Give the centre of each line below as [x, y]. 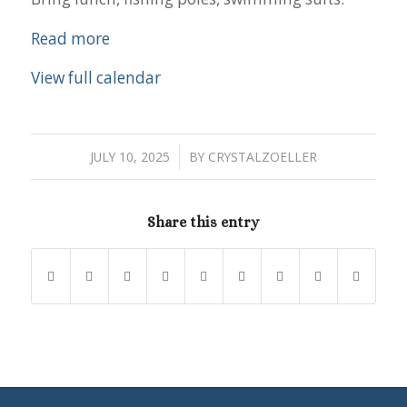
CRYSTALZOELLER [262, 156]
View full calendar [95, 78]
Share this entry [203, 222]
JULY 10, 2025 [129, 156]
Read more [70, 38]
